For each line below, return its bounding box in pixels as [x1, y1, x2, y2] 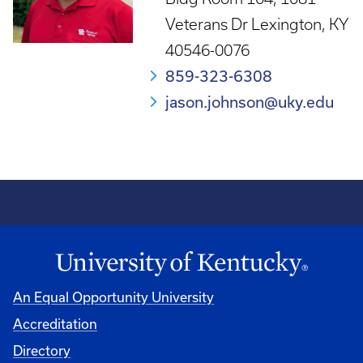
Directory [13, 342, 70, 358]
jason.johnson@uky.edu [165, 92, 334, 111]
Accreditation [13, 315, 97, 331]
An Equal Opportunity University [13, 288, 214, 305]
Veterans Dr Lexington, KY [165, 15, 348, 33]
